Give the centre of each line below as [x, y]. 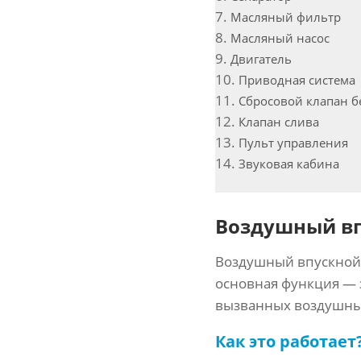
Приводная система [297, 79]
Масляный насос [280, 37]
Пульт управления [293, 142]
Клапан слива [279, 121]
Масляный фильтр [286, 17]
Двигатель [261, 58]
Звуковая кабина [289, 163]
